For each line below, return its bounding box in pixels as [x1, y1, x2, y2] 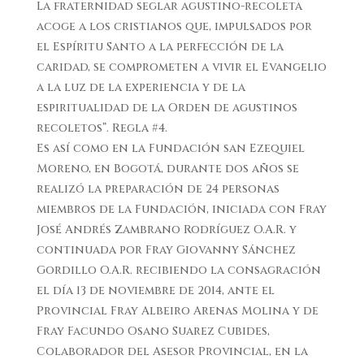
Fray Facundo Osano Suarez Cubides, [36, 323, 270, 339]
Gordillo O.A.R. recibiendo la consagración [36, 262, 321, 278]
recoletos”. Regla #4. [36, 119, 167, 136]
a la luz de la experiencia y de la [36, 79, 245, 95]
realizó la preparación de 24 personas [36, 180, 279, 197]
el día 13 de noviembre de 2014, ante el [36, 282, 275, 298]
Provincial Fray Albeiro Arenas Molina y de [36, 302, 318, 318]
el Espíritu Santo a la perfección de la [36, 38, 284, 54]
